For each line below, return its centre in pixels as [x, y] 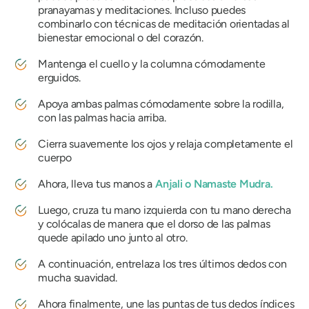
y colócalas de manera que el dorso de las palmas [154, 224]
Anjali [169, 184]
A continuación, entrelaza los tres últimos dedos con [162, 264]
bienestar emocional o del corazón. [121, 38]
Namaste [215, 184]
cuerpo [55, 158]
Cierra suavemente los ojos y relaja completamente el [166, 144]
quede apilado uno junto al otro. [113, 238]
